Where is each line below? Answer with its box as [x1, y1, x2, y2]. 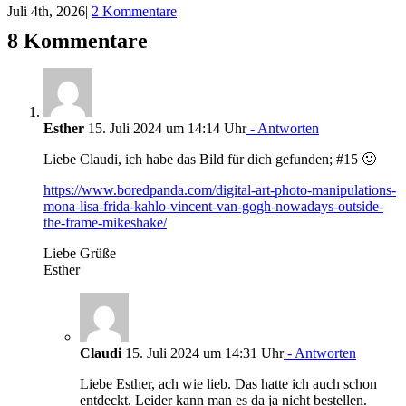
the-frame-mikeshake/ [43, 215, 167, 230]
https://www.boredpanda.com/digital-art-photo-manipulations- [43, 182, 396, 198]
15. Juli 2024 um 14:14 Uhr [84, 121, 246, 136]
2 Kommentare [92, 4, 177, 19]
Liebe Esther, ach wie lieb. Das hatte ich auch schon [80, 376, 377, 391]
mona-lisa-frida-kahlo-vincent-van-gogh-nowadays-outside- [43, 198, 383, 214]
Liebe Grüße [43, 246, 116, 261]
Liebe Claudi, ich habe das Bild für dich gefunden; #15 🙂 [43, 151, 376, 167]
